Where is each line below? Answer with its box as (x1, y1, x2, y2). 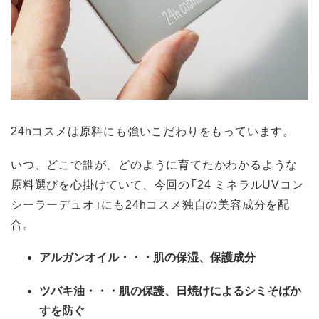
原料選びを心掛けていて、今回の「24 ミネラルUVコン (11, 175, 304, 193)
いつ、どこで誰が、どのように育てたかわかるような (11, 155, 298, 173)
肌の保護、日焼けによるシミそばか (119, 284, 301, 297)
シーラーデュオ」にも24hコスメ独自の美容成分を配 (11, 195, 290, 213)
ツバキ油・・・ (39, 284, 119, 297)
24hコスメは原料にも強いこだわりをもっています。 (11, 122, 295, 140)
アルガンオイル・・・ (39, 251, 153, 263)
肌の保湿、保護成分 (153, 251, 256, 263)
